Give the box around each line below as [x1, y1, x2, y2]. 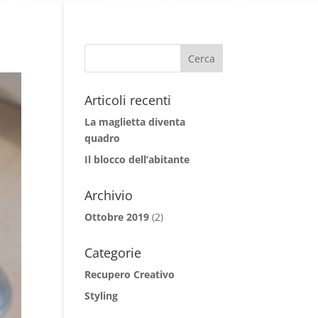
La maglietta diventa [84, 114, 186, 128]
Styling [84, 288, 119, 302]
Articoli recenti [84, 91, 172, 109]
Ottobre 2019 [84, 209, 150, 224]
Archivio [84, 186, 133, 204]
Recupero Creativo [84, 267, 175, 281]
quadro [84, 131, 121, 145]
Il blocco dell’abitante [84, 152, 190, 166]
